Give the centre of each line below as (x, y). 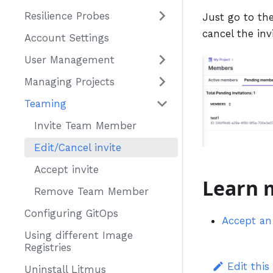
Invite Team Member (85, 126)
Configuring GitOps (71, 213)
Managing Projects (69, 82)
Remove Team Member (91, 191)
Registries (48, 247)
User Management (69, 60)
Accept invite (66, 169)
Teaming (45, 104)
